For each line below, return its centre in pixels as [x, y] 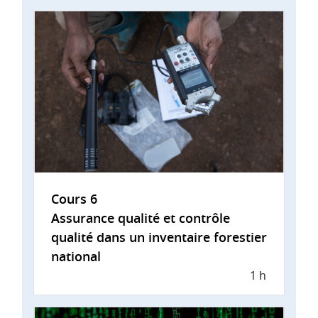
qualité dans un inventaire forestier [159, 237]
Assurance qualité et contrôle [141, 218]
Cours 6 [74, 199]
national [76, 257]
